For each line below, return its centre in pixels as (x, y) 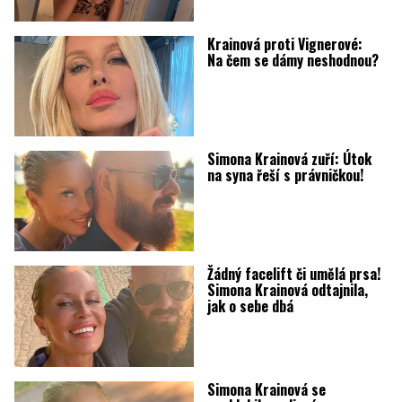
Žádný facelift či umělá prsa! (293, 274)
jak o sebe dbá (250, 306)
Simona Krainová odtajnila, (287, 290)
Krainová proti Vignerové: (284, 44)
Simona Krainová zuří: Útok (289, 158)
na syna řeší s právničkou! (285, 175)
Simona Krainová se (266, 389)
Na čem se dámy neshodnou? (293, 60)
